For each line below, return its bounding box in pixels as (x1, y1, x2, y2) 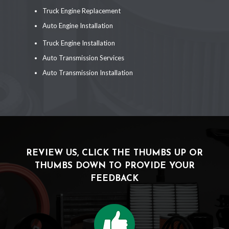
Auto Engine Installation (42, 21, 113, 30)
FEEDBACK (90, 174, 139, 184)
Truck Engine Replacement (42, 7, 121, 15)
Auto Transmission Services (42, 54, 124, 62)
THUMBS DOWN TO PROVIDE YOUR (34, 162, 195, 171)
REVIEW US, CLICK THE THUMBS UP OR (26, 149, 203, 158)
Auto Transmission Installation (42, 68, 133, 77)
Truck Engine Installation (42, 39, 115, 48)
